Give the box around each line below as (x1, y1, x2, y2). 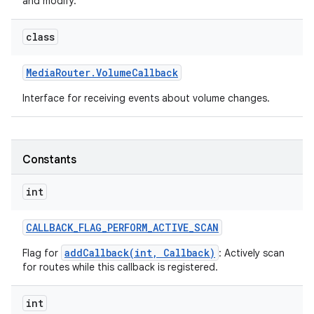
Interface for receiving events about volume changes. (22, 92, 273, 104)
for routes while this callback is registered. (22, 261, 218, 273)
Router (55, 66, 90, 79)
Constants (22, 153, 76, 167)
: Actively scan (219, 247, 285, 259)
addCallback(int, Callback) (64, 246, 215, 259)
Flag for (22, 247, 61, 259)
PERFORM (107, 221, 147, 234)
